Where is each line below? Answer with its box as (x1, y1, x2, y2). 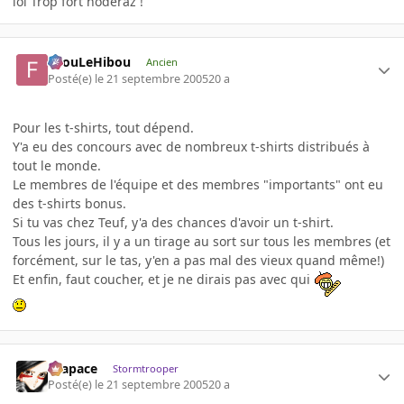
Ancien (145, 55, 178, 69)
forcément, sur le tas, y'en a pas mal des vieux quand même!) (13, 251, 384, 269)
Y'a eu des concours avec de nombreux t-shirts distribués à (13, 137, 370, 155)
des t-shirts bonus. (13, 194, 126, 212)
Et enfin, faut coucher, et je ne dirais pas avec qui (13, 270, 314, 288)
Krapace (48, 359, 98, 377)
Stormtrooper (112, 361, 179, 375)
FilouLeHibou (48, 53, 132, 71)
